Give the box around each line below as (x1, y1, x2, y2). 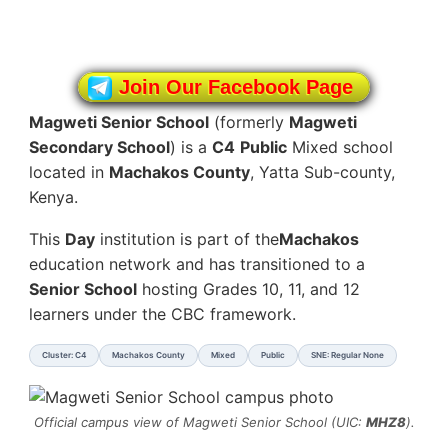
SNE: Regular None (311, 349, 384, 360)
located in (29, 161, 109, 182)
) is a (170, 136, 212, 157)
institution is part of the (95, 228, 279, 249)
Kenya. (29, 186, 78, 207)
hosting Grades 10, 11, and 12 (137, 278, 360, 299)
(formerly (209, 111, 289, 132)
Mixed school (287, 136, 393, 157)
